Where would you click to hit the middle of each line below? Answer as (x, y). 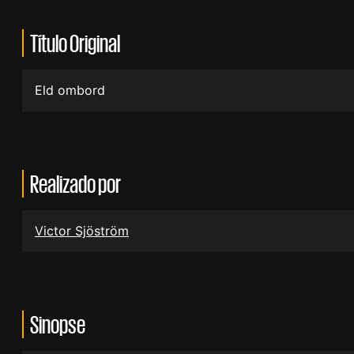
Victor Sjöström (82, 230)
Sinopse (58, 324)
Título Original (75, 43)
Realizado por (75, 183)
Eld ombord (70, 90)
